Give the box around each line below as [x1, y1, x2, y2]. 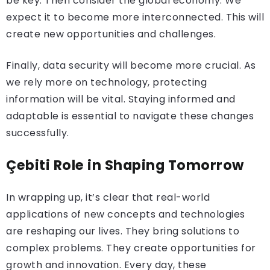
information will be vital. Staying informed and [6, 92, 236, 106]
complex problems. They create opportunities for [6, 241, 256, 255]
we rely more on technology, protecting [6, 75, 207, 89]
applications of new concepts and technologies [6, 207, 245, 221]
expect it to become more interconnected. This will [6, 10, 264, 24]
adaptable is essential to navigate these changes [6, 109, 254, 123]
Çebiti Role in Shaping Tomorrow [6, 155, 244, 175]
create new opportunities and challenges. [6, 27, 216, 41]
